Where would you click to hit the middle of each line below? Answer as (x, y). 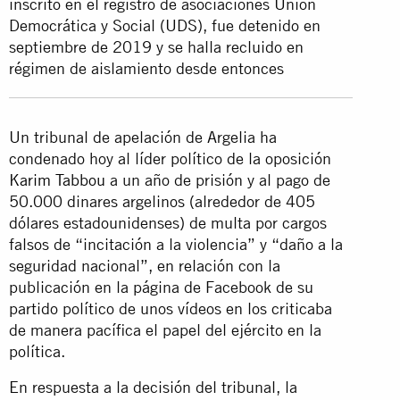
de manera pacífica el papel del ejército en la (165, 329)
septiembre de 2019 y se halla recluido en (156, 46)
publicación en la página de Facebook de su (161, 287)
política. (37, 351)
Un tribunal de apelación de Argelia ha (143, 137)
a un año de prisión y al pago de (218, 179)
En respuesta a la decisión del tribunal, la (153, 387)
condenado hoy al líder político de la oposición (170, 158)
